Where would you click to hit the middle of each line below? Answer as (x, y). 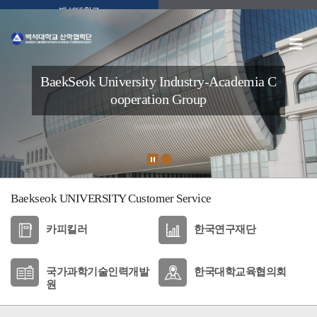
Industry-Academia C (218, 81)
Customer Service (170, 198)
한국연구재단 (225, 229)
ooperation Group (158, 99)
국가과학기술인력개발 (98, 272)
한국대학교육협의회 (240, 272)
